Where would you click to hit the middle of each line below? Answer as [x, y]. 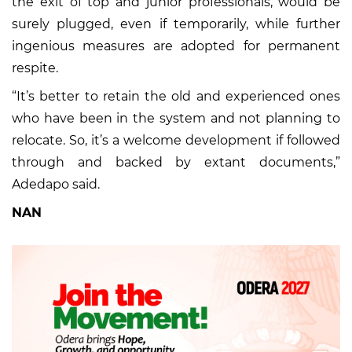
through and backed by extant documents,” [176, 163]
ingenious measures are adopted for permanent [176, 46]
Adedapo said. [56, 185]
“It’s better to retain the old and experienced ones [176, 97]
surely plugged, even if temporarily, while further [176, 24]
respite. [35, 68]
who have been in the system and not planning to [176, 119]
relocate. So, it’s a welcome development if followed [176, 141]
